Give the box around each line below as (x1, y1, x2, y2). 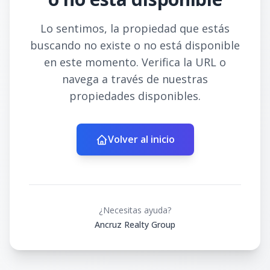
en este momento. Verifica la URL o (44, 55, 226, 69)
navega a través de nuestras (62, 72, 208, 86)
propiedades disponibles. (69, 89, 201, 103)
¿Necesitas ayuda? (99, 204, 171, 216)
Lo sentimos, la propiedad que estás (40, 21, 230, 36)
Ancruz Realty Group (95, 219, 175, 230)
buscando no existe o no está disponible (30, 38, 240, 52)
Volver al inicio (107, 133, 175, 146)
